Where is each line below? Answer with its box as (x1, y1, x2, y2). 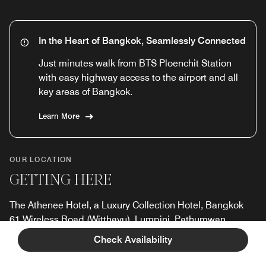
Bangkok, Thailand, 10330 (9, 227, 121, 239)
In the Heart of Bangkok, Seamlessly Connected (39, 34, 246, 46)
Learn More (39, 110, 80, 121)
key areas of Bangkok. (39, 85, 132, 97)
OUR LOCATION (9, 154, 72, 164)
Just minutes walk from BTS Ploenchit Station (39, 57, 232, 69)
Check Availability (94, 234, 172, 245)
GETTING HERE (9, 173, 112, 188)
